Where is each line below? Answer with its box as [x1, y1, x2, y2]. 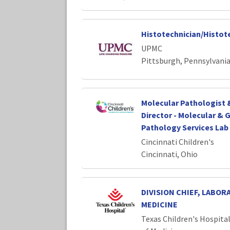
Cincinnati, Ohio [141, 149, 198, 160]
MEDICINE [141, 199, 178, 210]
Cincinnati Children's [141, 137, 214, 147]
